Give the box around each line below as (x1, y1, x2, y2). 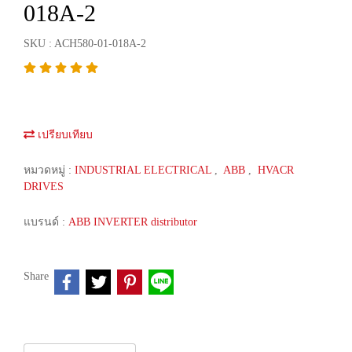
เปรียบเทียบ (35, 129, 93, 141)
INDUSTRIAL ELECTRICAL (75, 164, 214, 176)
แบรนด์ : (24, 216, 68, 228)
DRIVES (24, 181, 64, 192)
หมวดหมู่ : (24, 164, 75, 176)
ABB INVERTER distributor (68, 216, 197, 228)
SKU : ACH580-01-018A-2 (24, 38, 146, 49)
